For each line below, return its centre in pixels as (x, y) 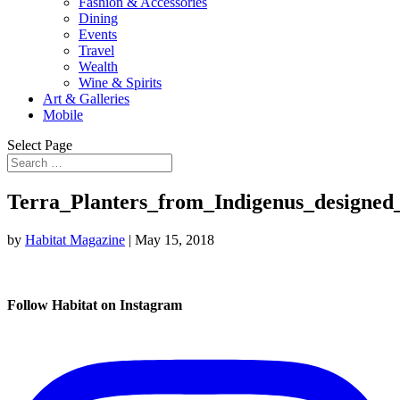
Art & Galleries (86, 99)
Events (98, 34)
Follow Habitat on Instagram (95, 305)
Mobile (63, 115)
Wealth (98, 67)
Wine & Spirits (120, 83)
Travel (96, 50)
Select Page (40, 145)
